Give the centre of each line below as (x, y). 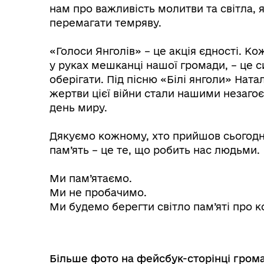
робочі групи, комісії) (134, 168)
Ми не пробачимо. (100, 192)
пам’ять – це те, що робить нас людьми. (155, 150)
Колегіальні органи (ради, (144, 156)
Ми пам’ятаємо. (92, 178)
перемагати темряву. (105, 22)
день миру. (78, 107)
